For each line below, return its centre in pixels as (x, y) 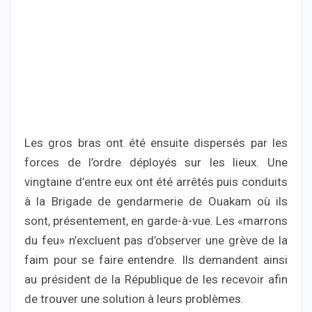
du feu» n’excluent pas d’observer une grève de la (156, 241)
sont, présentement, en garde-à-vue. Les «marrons (156, 221)
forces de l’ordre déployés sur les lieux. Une (156, 163)
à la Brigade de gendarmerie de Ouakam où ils (156, 202)
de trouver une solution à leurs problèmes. (134, 299)
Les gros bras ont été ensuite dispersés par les (156, 143)
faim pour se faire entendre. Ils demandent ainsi (156, 260)
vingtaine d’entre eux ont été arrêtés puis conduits (156, 182)
